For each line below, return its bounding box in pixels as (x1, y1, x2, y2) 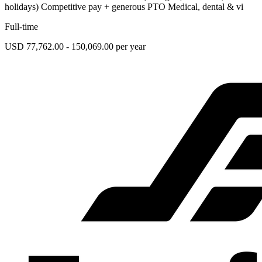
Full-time (5, 22, 38, 32)
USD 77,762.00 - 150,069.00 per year (5, 42, 146, 52)
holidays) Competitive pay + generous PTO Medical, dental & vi (5, 2, 243, 12)
